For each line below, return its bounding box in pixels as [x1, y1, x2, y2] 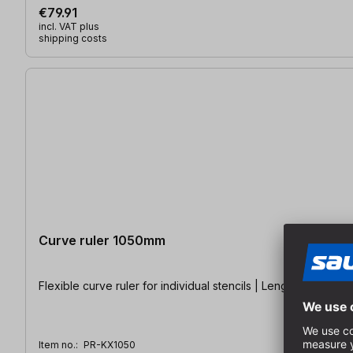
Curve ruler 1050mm [39, 232, 165, 248]
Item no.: [39, 338, 80, 351]
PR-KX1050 [84, 338, 136, 351]
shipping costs [39, 32, 107, 44]
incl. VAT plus [39, 20, 99, 32]
